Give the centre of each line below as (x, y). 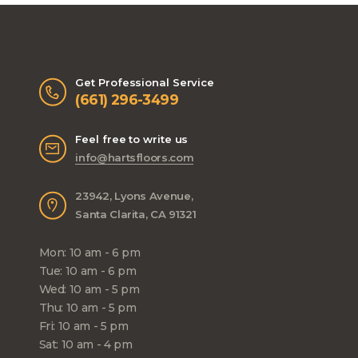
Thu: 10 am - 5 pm (88, 308)
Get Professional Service (145, 83)
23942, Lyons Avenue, (134, 196)
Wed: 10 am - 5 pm (89, 290)
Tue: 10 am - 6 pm (88, 271)
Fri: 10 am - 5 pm (84, 326)
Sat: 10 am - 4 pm (86, 345)
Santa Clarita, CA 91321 (136, 215)
